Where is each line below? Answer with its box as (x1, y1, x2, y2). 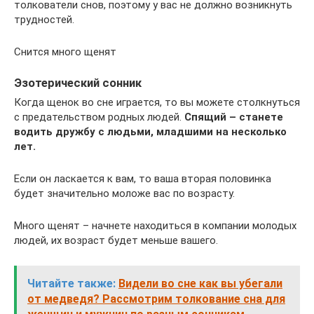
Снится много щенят (14, 46, 116, 58)
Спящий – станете (184, 111, 283, 124)
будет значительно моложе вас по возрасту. (14, 187, 235, 200)
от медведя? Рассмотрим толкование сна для (27, 292, 285, 306)
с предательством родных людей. (14, 111, 184, 124)
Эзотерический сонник (14, 76, 142, 90)
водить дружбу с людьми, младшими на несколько (14, 125, 287, 139)
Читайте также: (27, 277, 116, 291)
